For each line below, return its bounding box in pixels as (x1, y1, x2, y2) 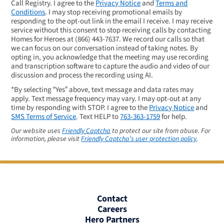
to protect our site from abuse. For (110, 126, 211, 136)
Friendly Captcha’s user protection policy (81, 134, 197, 144)
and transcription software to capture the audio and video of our (11, 61, 210, 72)
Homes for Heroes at (11, 34, 75, 45)
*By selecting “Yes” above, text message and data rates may (11, 84, 194, 95)
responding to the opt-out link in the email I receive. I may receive (11, 16, 213, 27)
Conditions (11, 7, 45, 18)
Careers (97, 203, 127, 216)
